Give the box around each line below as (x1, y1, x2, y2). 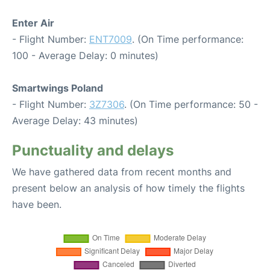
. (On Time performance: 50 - (124, 98, 258, 110)
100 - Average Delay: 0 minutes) (12, 49, 159, 61)
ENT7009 (89, 33, 132, 45)
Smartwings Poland (12, 82, 103, 94)
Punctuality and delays (12, 142, 174, 159)
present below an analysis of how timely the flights (12, 182, 245, 194)
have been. (12, 198, 61, 210)
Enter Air (12, 17, 54, 29)
